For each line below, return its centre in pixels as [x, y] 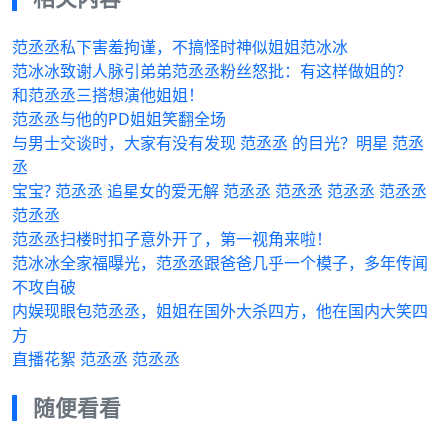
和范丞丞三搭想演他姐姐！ [108, 95]
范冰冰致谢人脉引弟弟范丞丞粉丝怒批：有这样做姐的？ [212, 71]
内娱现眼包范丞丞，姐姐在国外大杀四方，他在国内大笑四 [220, 311]
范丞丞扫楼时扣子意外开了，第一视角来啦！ [172, 239]
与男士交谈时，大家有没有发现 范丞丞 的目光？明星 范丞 [218, 143]
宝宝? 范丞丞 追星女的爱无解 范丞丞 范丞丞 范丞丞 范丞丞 [219, 191]
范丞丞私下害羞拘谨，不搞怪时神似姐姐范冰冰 [180, 47]
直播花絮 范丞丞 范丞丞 [96, 359]
